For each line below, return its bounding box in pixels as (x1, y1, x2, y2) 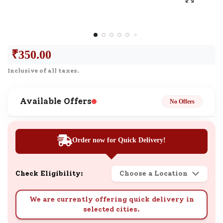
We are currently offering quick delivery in (29, 195, 194, 204)
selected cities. (83, 205, 140, 214)
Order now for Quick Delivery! (72, 136, 166, 144)
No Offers (170, 98, 195, 105)
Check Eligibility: (15, 169, 83, 178)
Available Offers (20, 96, 92, 107)
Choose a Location (119, 169, 188, 178)
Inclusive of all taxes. (7, 67, 79, 74)
